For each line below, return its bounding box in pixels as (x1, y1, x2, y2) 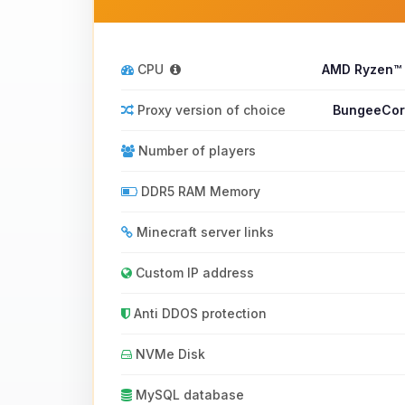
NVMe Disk (132, 346, 205, 362)
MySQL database (132, 387, 244, 402)
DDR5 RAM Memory (137, 184, 260, 199)
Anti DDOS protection (130, 306, 267, 321)
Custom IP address (132, 265, 254, 280)
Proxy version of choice (134, 102, 286, 118)
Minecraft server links (133, 224, 274, 240)
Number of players (135, 143, 256, 158)
